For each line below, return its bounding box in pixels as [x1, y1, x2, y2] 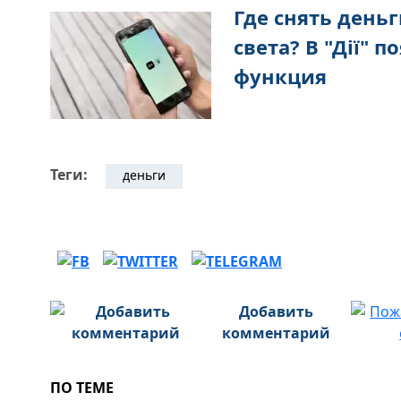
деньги [123, 166, 166, 183]
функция [234, 63, 327, 90]
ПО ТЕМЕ [50, 378, 114, 397]
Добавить [239, 302, 314, 321]
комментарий [222, 323, 331, 343]
